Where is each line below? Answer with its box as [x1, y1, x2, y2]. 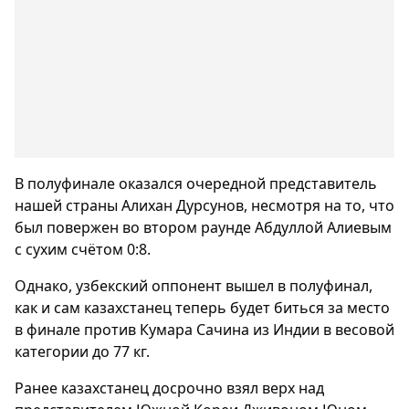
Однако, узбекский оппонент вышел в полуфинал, [15, 276, 372, 296]
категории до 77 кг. [15, 341, 150, 362]
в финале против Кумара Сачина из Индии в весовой [15, 320, 394, 340]
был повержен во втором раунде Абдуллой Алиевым [15, 217, 392, 237]
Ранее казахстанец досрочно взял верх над [15, 378, 324, 398]
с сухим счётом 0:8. [15, 239, 151, 259]
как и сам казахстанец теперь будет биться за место [15, 298, 390, 318]
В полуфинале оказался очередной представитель [15, 173, 377, 194]
